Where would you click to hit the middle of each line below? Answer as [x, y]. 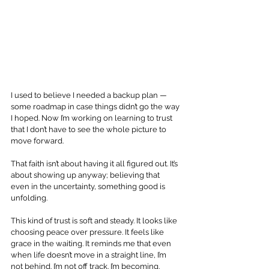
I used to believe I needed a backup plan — [90, 95]
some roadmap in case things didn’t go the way [96, 106]
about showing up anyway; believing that [86, 175]
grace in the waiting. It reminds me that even [92, 243]
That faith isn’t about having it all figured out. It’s [95, 163]
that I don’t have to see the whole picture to [89, 129]
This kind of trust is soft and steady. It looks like [95, 220]
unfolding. [29, 198]
